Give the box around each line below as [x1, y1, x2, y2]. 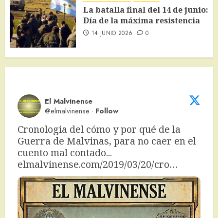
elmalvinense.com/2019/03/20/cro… [18, 158, 178, 171]
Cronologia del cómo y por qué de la [18, 123, 181, 136]
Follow [95, 106, 118, 116]
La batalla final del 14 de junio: [83, 4, 208, 15]
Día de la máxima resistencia [83, 15, 200, 26]
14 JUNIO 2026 [91, 29, 133, 37]
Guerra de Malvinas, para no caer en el [18, 134, 196, 147]
